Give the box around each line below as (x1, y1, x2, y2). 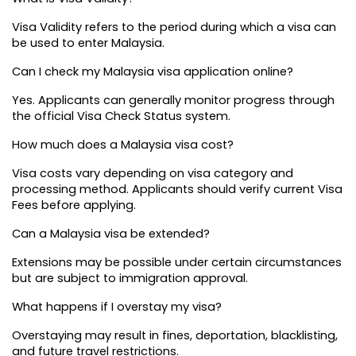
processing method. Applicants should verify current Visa (12, 180, 342, 197)
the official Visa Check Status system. (12, 107, 230, 124)
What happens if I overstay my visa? (12, 298, 222, 315)
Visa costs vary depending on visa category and (12, 164, 293, 181)
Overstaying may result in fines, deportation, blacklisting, (12, 327, 338, 343)
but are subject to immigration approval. (12, 269, 248, 286)
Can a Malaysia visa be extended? (12, 225, 210, 242)
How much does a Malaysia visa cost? (12, 136, 234, 153)
